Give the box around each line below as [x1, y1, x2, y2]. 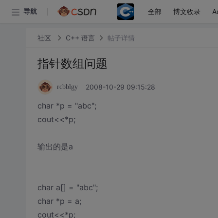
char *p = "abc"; [37, 101, 96, 110]
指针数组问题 [37, 56, 108, 71]
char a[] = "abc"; [37, 182, 98, 192]
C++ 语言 [65, 33, 95, 42]
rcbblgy [56, 83, 78, 91]
